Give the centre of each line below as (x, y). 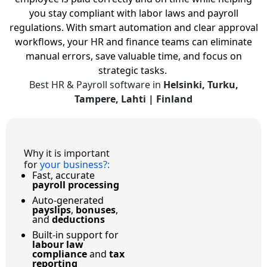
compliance (60, 254)
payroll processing (76, 184)
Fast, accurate (63, 175)
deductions (78, 219)
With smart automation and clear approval (162, 27)
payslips (52, 209)
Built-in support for (75, 235)
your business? (74, 164)
